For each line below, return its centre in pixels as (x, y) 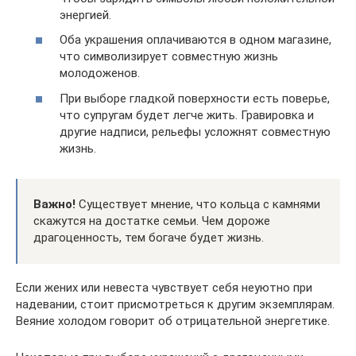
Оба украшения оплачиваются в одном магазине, (195, 40)
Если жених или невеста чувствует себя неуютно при (164, 287)
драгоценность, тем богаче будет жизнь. (149, 237)
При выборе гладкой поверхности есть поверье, (195, 98)
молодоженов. (100, 73)
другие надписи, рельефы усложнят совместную (195, 132)
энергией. (85, 15)
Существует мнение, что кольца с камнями (198, 204)
